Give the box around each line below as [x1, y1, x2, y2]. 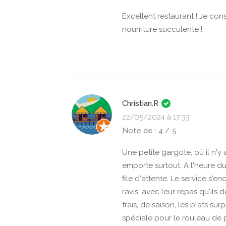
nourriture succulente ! [122, 25, 202, 34]
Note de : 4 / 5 [122, 126, 177, 135]
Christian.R [122, 99, 160, 108]
